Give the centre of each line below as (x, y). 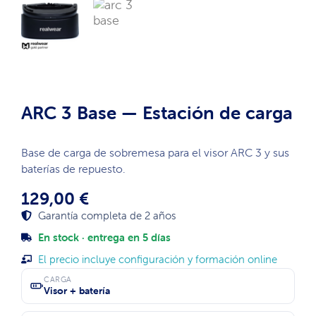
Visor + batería (77, 290)
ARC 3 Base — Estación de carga (157, 113)
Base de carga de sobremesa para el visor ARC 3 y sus (155, 152)
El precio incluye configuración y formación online (157, 259)
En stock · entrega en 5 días (104, 237)
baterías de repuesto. (73, 168)
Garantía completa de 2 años (107, 215)
